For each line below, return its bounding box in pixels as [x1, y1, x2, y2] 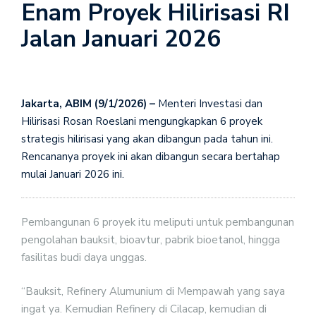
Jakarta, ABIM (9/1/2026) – [21, 96, 155, 111]
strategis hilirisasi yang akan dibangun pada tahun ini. [21, 131, 273, 146]
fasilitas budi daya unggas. [21, 250, 147, 265]
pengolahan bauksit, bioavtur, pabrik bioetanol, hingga [21, 233, 280, 248]
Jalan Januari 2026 [21, 23, 221, 55]
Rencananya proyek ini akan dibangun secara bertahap [21, 149, 280, 164]
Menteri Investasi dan [155, 96, 262, 111]
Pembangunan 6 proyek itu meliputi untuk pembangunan [21, 215, 294, 230]
